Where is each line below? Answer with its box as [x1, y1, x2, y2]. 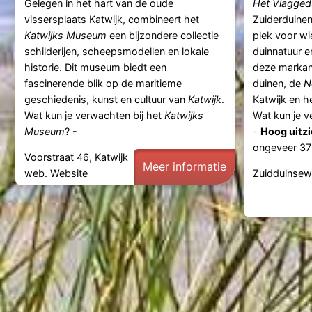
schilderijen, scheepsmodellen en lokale [24, 45, 209, 57]
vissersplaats [24, 13, 89, 25]
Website [49, 167, 88, 180]
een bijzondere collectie [106, 29, 219, 41]
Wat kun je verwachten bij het [24, 109, 164, 121]
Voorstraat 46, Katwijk [24, 151, 128, 164]
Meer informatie [142, 159, 226, 174]
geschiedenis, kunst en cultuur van [24, 93, 188, 105]
